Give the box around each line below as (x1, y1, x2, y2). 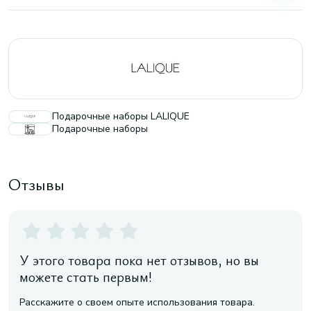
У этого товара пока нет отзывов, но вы (19, 251, 259, 269)
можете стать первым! (19, 267, 152, 286)
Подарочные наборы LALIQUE (52, 110, 190, 123)
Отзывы (8, 173, 65, 195)
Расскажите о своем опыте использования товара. (19, 296, 255, 309)
